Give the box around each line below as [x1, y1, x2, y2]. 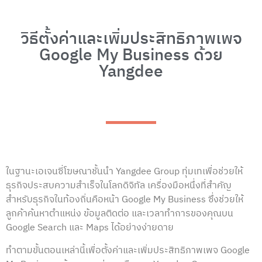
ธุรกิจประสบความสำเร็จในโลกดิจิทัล [6, 178, 147, 194]
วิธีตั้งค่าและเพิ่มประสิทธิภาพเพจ [20, 25, 242, 53]
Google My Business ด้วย [39, 42, 223, 69]
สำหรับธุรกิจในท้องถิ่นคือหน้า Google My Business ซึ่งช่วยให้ [6, 192, 243, 208]
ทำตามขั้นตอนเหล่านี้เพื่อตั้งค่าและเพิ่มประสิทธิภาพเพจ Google [6, 242, 250, 258]
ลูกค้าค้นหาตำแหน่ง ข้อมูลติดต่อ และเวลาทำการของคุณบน [6, 206, 233, 222]
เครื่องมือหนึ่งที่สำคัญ [147, 178, 232, 194]
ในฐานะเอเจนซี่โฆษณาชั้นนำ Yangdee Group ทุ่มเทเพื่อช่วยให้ [6, 164, 243, 180]
